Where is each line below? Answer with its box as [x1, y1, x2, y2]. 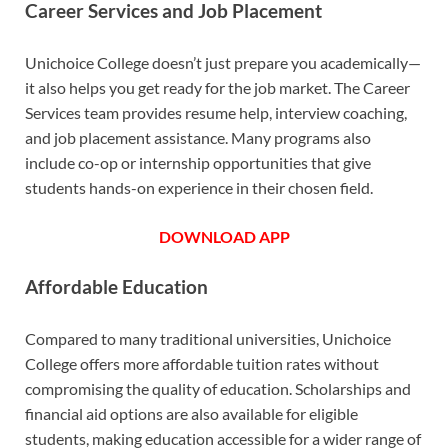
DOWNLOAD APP [158, 227, 290, 247]
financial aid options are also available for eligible [25, 404, 358, 424]
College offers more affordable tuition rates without [25, 354, 379, 374]
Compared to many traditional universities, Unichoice [25, 329, 391, 349]
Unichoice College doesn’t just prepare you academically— [25, 53, 421, 73]
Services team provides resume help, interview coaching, [25, 103, 407, 123]
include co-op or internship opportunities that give [25, 153, 371, 173]
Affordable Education [25, 276, 208, 299]
